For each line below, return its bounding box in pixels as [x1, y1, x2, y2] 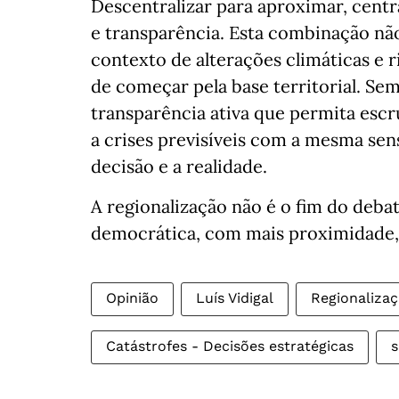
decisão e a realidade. [91, 155, 267, 177]
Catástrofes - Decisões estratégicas [106, 338, 354, 354]
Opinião [106, 289, 159, 306]
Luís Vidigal [196, 289, 273, 306]
